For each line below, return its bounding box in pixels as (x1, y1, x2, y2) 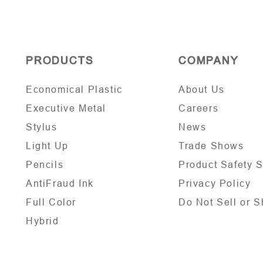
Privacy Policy (178, 178, 251, 188)
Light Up (26, 141, 69, 151)
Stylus (26, 122, 58, 132)
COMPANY (178, 55, 239, 66)
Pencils (26, 160, 64, 170)
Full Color (26, 197, 76, 207)
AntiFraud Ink (26, 178, 94, 188)
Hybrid (26, 216, 59, 226)
